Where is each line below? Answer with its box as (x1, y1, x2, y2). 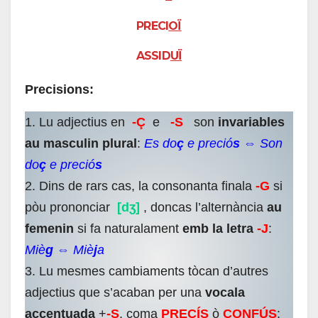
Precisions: (25, 82, 94, 97)
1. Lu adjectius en (25, 115, 128, 130)
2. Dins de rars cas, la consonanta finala (25, 179, 256, 194)
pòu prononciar (25, 200, 114, 215)
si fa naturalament (74, 221, 182, 236)
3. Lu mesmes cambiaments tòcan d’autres (25, 264, 268, 279)
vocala (205, 285, 245, 300)
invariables (218, 115, 285, 130)
